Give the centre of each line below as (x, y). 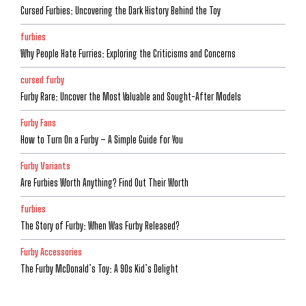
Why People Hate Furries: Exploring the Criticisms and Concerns (128, 54)
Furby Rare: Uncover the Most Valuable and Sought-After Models (131, 97)
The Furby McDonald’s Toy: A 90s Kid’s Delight (99, 269)
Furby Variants (45, 166)
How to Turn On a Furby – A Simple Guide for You (102, 140)
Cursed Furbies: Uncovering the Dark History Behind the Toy (121, 11)
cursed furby (42, 80)
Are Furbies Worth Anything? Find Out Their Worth (105, 183)
